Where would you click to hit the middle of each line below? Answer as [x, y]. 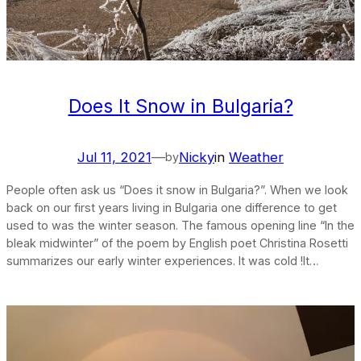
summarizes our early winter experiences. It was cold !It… [163, 260]
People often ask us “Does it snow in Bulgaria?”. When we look [177, 189]
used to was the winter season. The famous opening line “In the [180, 225]
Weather [256, 158]
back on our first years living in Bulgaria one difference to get [172, 207]
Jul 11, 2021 [114, 158]
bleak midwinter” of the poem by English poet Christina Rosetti [177, 243]
